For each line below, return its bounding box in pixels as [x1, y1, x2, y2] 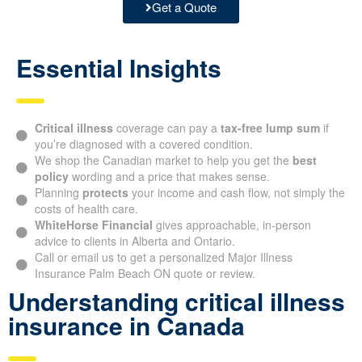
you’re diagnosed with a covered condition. [34, 136, 253, 153]
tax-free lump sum [220, 120, 320, 137]
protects [82, 184, 128, 201]
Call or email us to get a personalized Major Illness [34, 249, 293, 266]
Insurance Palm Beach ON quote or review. [34, 265, 255, 282]
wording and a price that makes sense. [68, 168, 270, 185]
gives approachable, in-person [152, 217, 311, 234]
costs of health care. [34, 200, 138, 217]
